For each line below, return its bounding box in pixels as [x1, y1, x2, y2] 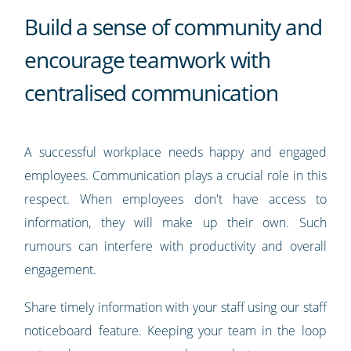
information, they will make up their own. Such [24, 214, 327, 232]
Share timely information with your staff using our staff [24, 299, 327, 317]
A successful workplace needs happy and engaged [24, 143, 327, 161]
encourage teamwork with [24, 45, 270, 75]
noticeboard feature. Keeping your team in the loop [24, 322, 327, 340]
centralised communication [24, 78, 278, 108]
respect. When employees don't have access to [24, 190, 327, 208]
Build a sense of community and [24, 12, 322, 42]
